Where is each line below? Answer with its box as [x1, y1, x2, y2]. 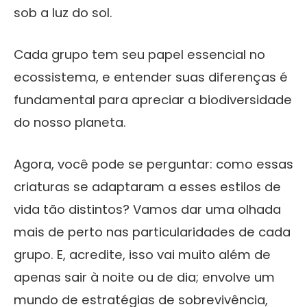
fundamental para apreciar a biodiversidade [14, 91, 292, 109]
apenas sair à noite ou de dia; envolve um [14, 269, 275, 286]
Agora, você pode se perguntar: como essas [14, 156, 293, 173]
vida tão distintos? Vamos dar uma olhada [14, 201, 281, 219]
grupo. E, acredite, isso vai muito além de [14, 246, 271, 264]
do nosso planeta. [14, 114, 126, 132]
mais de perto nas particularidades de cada [14, 223, 291, 241]
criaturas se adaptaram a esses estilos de [14, 178, 281, 196]
